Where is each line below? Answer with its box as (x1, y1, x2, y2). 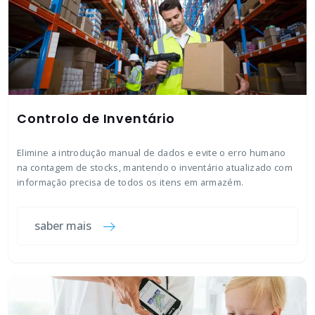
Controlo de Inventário (17, 110, 175, 127)
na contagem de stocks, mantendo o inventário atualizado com (17, 161, 292, 174)
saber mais (34, 218, 91, 233)
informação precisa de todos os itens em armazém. (17, 176, 244, 188)
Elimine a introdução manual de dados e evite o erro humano (17, 146, 286, 159)
